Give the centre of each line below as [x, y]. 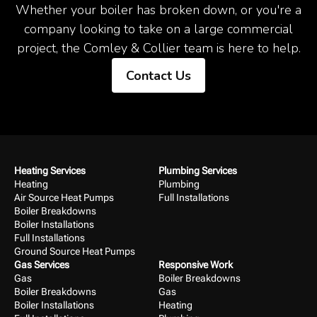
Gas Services [42, 265]
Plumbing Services [198, 171]
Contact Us [158, 76]
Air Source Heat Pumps [64, 198]
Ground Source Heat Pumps [75, 252]
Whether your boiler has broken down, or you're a [158, 10]
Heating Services [50, 171]
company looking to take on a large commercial [158, 29]
